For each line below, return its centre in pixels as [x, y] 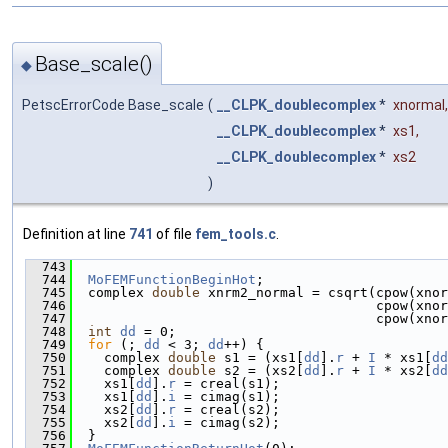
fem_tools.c [235, 233]
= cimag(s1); [228, 396]
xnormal [419, 104]
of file [174, 233]
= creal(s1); [228, 383]
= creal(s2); [228, 409]
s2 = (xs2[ [260, 370]
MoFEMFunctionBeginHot [172, 279]
